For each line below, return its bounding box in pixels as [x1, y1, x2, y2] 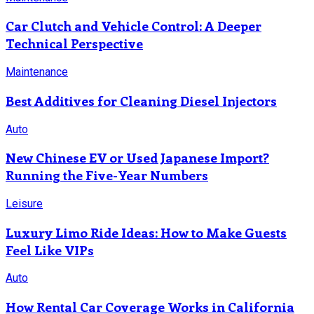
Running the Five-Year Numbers [6, 166, 208, 184]
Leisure [6, 196, 43, 210]
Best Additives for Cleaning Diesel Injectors [6, 91, 277, 109]
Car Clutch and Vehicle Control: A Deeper [6, 17, 261, 35]
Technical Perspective [6, 34, 143, 53]
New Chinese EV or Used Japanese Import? [6, 149, 269, 167]
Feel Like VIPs [6, 240, 94, 259]
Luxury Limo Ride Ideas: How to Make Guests [6, 223, 287, 241]
